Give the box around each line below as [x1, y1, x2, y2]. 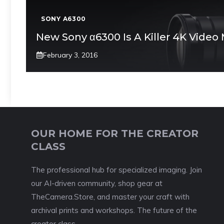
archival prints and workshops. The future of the [31, 205, 197, 215]
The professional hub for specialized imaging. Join [31, 164, 202, 174]
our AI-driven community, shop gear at [31, 178, 162, 188]
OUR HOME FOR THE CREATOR [31, 127, 198, 139]
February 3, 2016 [43, 50, 97, 59]
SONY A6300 [41, 14, 86, 22]
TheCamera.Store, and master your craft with [31, 191, 189, 201]
